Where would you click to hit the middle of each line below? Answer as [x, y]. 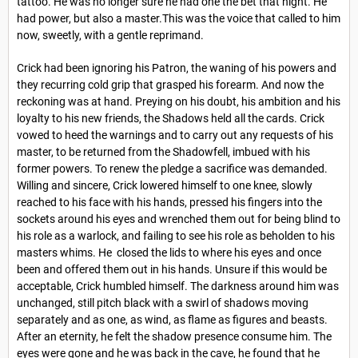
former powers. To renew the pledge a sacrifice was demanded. [172, 168]
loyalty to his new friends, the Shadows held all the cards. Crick [171, 118]
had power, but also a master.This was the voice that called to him [179, 19]
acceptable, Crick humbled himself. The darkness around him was [178, 286]
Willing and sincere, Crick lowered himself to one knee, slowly [165, 185]
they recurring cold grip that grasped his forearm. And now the [170, 84]
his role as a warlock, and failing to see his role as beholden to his [176, 235]
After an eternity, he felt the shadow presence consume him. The [174, 336]
